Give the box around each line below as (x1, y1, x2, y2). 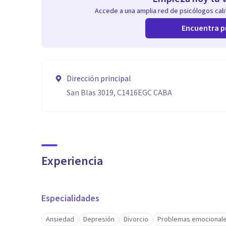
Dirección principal (67, 73, 131, 84)
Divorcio (124, 214, 148, 224)
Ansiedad (46, 214, 74, 224)
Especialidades (41, 192, 99, 205)
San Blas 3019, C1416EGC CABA (67, 87, 172, 98)
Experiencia (41, 152, 103, 170)
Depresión (83, 214, 115, 224)
